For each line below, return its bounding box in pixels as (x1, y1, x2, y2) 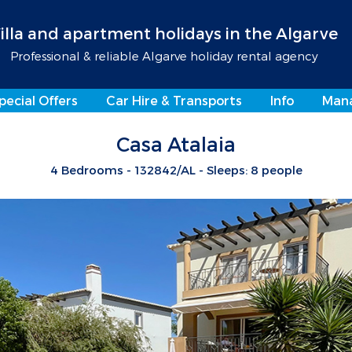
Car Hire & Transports (106, 93, 242, 108)
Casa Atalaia (116, 132, 236, 156)
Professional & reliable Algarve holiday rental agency (9, 49, 318, 63)
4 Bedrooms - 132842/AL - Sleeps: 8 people (49, 163, 302, 177)
